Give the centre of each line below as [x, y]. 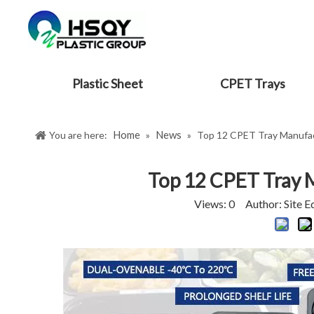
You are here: [78, 135]
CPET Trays [253, 83]
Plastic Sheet [108, 83]
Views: [211, 204]
